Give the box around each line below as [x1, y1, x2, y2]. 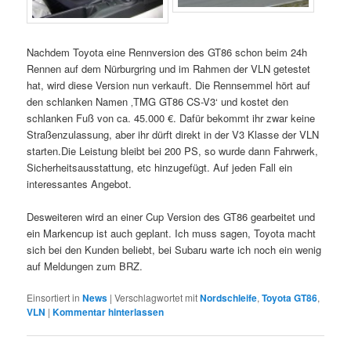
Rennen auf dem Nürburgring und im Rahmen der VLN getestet [27, 60, 311, 76]
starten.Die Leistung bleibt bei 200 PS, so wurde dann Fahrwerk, [27, 143, 319, 158]
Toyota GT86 [262, 290, 318, 305]
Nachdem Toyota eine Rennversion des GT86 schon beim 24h [27, 44, 308, 60]
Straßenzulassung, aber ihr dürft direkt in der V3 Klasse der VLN [27, 126, 320, 142]
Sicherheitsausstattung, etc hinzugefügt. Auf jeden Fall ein [27, 159, 293, 175]
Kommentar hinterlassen [52, 304, 165, 319]
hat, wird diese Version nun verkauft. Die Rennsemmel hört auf [27, 77, 311, 92]
